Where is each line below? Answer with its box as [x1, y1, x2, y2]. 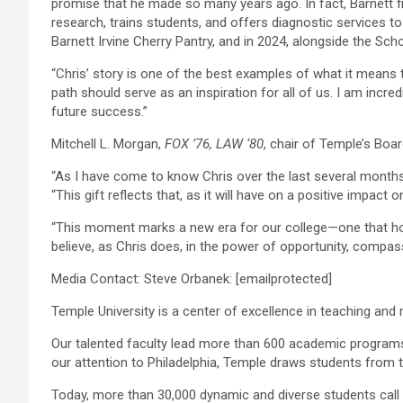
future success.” [51, 103, 148, 120]
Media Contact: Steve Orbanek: [51, 271, 236, 287]
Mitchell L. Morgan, [51, 136, 165, 152]
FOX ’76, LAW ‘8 [165, 136, 256, 152]
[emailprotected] [236, 271, 332, 287]
